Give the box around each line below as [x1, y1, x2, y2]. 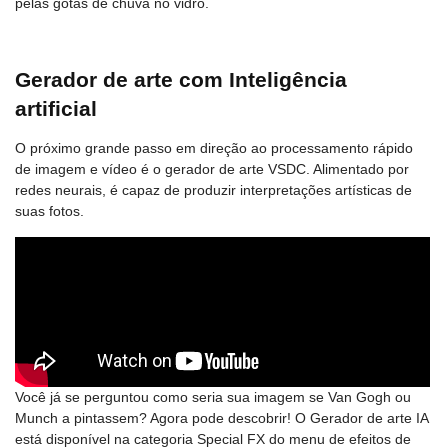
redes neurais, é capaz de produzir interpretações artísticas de [15, 182, 412, 199]
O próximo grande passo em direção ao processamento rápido [15, 140, 413, 157]
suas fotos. [15, 203, 84, 220]
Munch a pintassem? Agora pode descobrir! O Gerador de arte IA [15, 410, 428, 427]
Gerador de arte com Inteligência [15, 68, 347, 92]
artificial [15, 97, 97, 121]
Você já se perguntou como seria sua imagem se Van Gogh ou [15, 389, 411, 406]
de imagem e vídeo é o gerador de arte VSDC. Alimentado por [15, 161, 409, 178]
